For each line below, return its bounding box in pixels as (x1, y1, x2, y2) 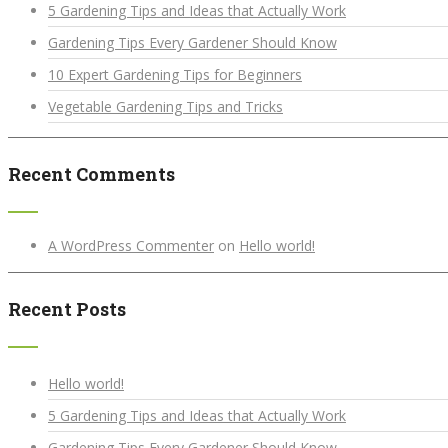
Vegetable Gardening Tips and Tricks (48, 97, 283, 117)
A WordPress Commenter (48, 235, 214, 255)
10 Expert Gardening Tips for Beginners (48, 65, 302, 85)
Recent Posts (8, 296, 126, 321)
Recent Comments (8, 161, 175, 186)
